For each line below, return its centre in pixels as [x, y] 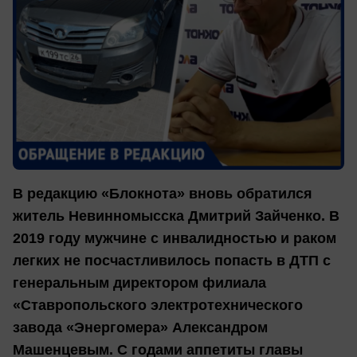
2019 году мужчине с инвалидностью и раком [175, 239]
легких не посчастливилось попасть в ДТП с [172, 261]
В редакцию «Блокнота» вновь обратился [163, 194]
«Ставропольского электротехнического [158, 306]
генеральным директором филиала [139, 283]
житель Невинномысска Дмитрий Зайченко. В [176, 216]
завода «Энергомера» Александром [140, 328]
